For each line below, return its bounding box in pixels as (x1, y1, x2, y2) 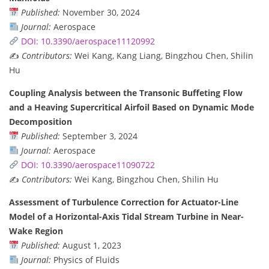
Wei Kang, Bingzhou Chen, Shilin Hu (72, 173, 219, 185)
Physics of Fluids (50, 253, 119, 265)
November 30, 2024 (59, 6, 140, 18)
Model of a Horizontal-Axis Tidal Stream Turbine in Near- (9, 210, 244, 222)
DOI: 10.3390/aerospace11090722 (20, 159, 155, 171)
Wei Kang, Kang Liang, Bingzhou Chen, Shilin (72, 49, 253, 61)
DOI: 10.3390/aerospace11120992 (20, 35, 155, 47)
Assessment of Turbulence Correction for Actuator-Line (9, 196, 238, 208)
